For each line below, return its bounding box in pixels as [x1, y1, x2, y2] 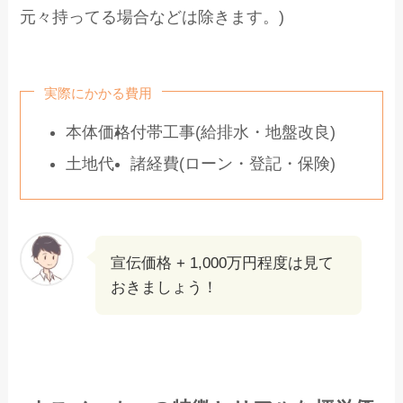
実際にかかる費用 [44, 85, 153, 101]
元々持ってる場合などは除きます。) [20, 8, 285, 27]
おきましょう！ [111, 279, 219, 297]
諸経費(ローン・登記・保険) [130, 154, 336, 173]
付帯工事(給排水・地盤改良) [130, 122, 352, 141]
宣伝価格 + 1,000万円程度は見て [111, 255, 335, 273]
